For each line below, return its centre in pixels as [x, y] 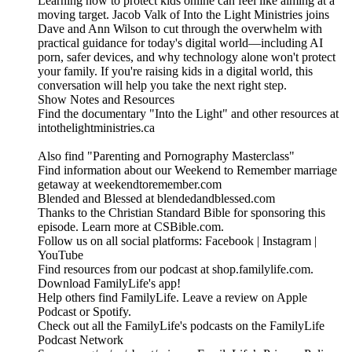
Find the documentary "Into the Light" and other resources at [188, 114]
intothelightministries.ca [96, 128]
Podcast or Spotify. [84, 312]
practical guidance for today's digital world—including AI [180, 43]
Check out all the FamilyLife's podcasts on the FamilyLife [181, 326]
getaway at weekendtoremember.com [130, 185]
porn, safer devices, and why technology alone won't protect [187, 57]
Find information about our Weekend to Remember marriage [187, 170]
